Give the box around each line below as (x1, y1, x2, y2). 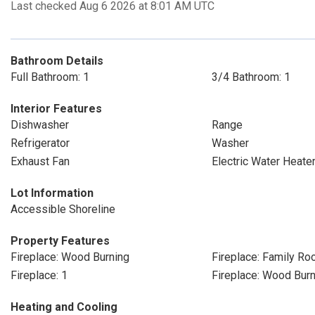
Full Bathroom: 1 (11, 70, 89, 84)
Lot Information (11, 186, 94, 200)
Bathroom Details (11, 54, 103, 67)
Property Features (11, 234, 110, 247)
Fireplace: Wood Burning (11, 250, 129, 264)
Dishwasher (11, 118, 69, 131)
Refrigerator (11, 136, 70, 150)
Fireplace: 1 (11, 269, 67, 282)
